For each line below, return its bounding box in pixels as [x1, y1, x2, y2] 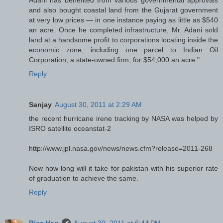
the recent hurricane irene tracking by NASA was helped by [29, 114, 218, 123]
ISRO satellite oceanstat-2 [29, 124, 111, 133]
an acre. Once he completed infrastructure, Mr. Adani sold [29, 26, 218, 34]
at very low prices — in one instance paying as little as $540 [29, 16, 218, 24]
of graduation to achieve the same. [29, 174, 138, 183]
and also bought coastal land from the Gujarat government [29, 6, 218, 14]
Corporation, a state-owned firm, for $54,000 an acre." [29, 56, 200, 64]
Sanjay [29, 101, 52, 109]
